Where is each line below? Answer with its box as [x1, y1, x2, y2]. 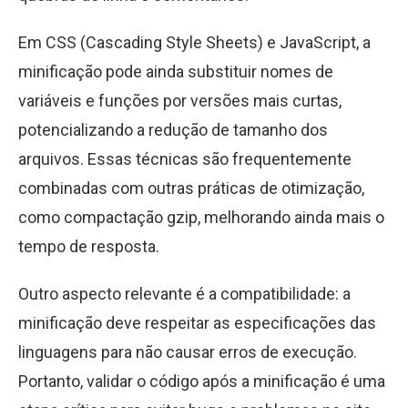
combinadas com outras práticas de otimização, [18, 178, 364, 199]
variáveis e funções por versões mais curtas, [18, 91, 342, 111]
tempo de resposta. [18, 237, 159, 257]
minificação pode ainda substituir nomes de [18, 62, 333, 82]
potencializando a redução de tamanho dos [18, 120, 328, 140]
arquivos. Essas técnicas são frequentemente [18, 149, 352, 169]
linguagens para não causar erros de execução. [18, 342, 357, 362]
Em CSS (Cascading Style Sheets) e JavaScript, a [18, 33, 371, 53]
